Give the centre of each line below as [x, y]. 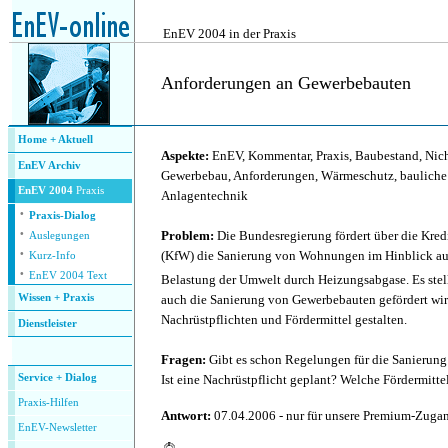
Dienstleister [47, 323]
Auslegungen [59, 235]
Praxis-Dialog [62, 215]
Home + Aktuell [55, 139]
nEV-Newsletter [61, 427]
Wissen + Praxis [56, 297]
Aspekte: [186, 155]
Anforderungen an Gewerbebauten [286, 83]
